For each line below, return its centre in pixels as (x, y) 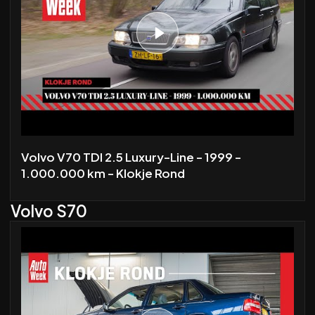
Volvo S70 (49, 211)
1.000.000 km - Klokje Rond (103, 173)
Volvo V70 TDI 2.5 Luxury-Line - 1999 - (131, 156)
